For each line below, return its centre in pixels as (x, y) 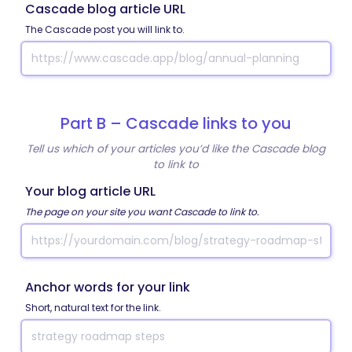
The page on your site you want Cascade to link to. (142, 211)
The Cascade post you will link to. (105, 29)
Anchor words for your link (108, 287)
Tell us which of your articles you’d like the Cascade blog (176, 148)
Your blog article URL (90, 191)
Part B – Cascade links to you (176, 123)
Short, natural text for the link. (93, 307)
